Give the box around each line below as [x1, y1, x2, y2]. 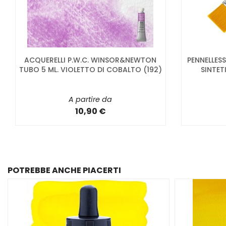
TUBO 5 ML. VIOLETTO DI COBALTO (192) [19, 65, 162, 75]
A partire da [69, 94, 112, 105]
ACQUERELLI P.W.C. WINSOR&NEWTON [24, 55, 157, 66]
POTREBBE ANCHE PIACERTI [8, 164, 121, 176]
